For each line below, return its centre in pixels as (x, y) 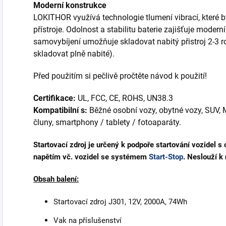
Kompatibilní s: (60, 110)
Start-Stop (166, 157)
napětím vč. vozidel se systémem (91, 157)
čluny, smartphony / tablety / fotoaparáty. (107, 123)
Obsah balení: (56, 179)
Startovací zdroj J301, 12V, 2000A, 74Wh (120, 202)
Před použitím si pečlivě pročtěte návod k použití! (120, 76)
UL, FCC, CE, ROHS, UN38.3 (124, 98)
